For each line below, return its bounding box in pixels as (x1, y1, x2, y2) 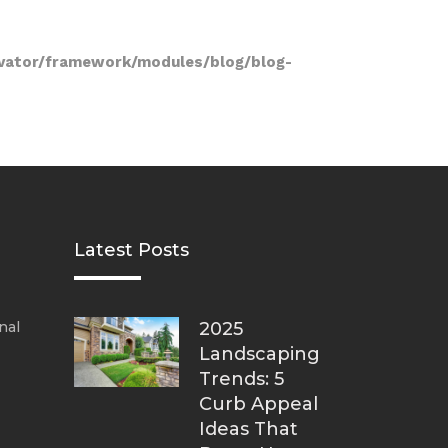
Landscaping (198, 343, 320, 366)
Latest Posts (73, 239, 189, 262)
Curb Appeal (198, 393, 318, 416)
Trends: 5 (198, 368, 284, 391)
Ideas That (198, 418, 298, 441)
